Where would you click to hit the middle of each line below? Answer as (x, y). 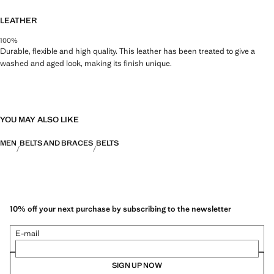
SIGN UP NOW (137, 266)
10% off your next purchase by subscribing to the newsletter (120, 209)
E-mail (27, 234)
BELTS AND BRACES (56, 143)
